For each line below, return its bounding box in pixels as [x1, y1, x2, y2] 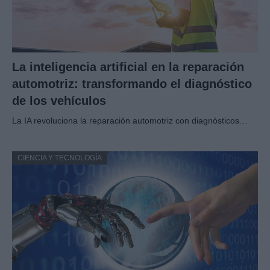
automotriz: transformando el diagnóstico [12, 77, 252, 90]
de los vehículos [12, 93, 106, 107]
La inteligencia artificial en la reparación [12, 60, 244, 74]
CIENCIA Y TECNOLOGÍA [17, 153, 102, 162]
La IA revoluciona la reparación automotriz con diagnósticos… [12, 115, 248, 125]
